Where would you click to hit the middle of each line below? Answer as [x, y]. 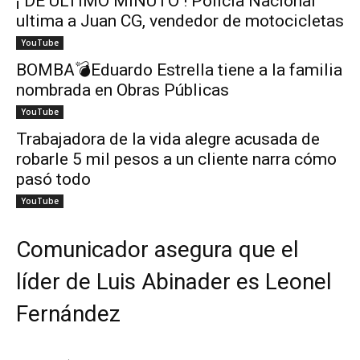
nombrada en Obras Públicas [123, 90]
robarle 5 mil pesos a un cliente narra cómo [176, 160]
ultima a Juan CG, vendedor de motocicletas [180, 21]
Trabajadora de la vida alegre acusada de [168, 139]
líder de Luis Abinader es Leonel [174, 282]
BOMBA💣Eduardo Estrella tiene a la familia [179, 70]
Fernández [68, 314]
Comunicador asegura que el [157, 250]
